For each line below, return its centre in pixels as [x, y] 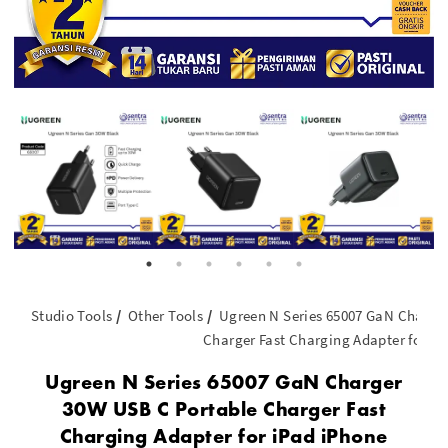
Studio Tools [71, 315]
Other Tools [165, 315]
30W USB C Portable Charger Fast [224, 408]
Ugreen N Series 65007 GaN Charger [224, 381]
